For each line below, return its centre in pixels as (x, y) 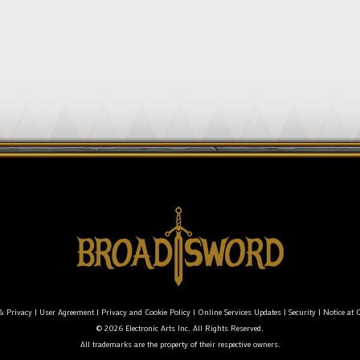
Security (302, 312)
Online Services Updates (239, 312)
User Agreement (66, 312)
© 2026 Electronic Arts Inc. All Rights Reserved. (180, 328)
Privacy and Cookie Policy (145, 312)
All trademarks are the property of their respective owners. (180, 344)
